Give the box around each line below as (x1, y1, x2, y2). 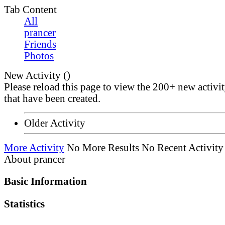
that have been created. (4, 93, 100, 104)
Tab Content (4, 4, 57, 16)
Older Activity (24, 118, 85, 129)
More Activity (4, 142, 64, 154)
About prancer (4, 154, 65, 165)
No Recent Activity (142, 142, 223, 154)
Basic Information (4, 176, 87, 187)
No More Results (67, 142, 139, 154)
